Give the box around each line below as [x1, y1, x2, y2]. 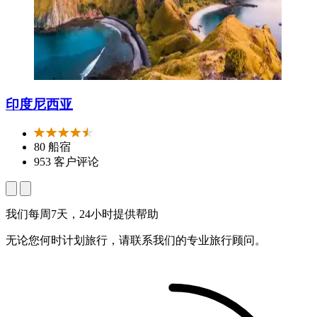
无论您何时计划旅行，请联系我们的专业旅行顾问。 [6, 234, 266, 247]
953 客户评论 [34, 156, 99, 168]
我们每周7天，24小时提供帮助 [6, 208, 158, 221]
